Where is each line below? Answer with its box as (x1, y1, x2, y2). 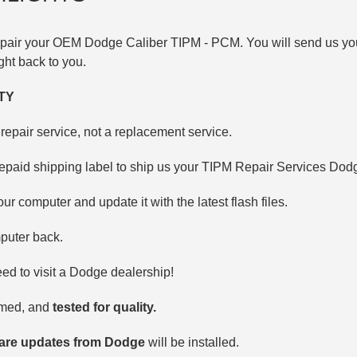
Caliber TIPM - (125, 35, 211, 49)
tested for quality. (52, 300, 156, 314)
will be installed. (144, 335, 239, 349)
